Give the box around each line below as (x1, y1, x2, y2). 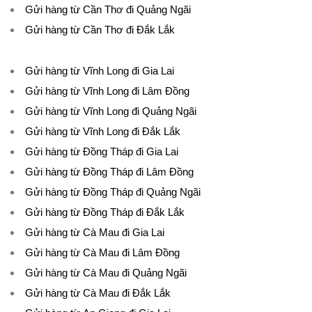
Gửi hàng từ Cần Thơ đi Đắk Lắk (25, 24, 175, 36)
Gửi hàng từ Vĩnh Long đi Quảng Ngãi (25, 105, 196, 117)
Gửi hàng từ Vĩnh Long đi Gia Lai (25, 65, 174, 77)
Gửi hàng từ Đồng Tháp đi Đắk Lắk (25, 206, 185, 218)
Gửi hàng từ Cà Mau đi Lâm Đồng (25, 247, 180, 258)
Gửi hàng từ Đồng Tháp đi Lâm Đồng (25, 166, 194, 178)
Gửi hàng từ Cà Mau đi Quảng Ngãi (25, 267, 187, 279)
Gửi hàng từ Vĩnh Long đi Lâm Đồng (25, 85, 189, 97)
